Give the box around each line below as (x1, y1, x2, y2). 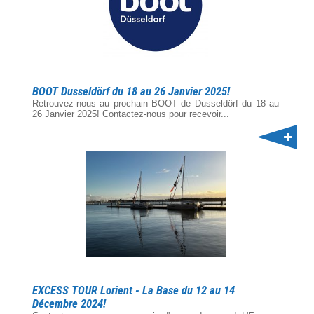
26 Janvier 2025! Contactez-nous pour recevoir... (32, 109, 229, 119)
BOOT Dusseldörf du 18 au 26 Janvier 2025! (32, 85, 230, 98)
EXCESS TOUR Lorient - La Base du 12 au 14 (32, 284, 235, 297)
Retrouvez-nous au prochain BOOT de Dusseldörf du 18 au (32, 98, 279, 109)
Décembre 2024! (32, 297, 106, 310)
